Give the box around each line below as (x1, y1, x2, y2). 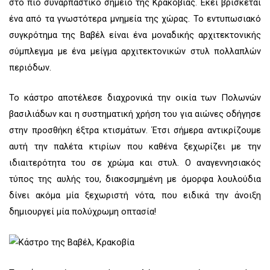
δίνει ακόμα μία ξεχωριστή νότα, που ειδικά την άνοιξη (9, 190, 261, 201)
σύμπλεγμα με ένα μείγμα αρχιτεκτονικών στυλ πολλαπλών (9, 45, 261, 57)
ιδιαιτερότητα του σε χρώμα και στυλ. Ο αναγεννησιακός (9, 157, 261, 169)
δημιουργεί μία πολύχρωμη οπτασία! (9, 206, 156, 218)
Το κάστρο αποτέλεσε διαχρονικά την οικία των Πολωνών (9, 92, 261, 104)
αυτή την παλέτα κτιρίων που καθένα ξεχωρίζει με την (9, 141, 261, 152)
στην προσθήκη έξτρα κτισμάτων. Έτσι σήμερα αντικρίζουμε (9, 125, 261, 136)
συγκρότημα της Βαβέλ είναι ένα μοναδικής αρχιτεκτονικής (9, 29, 261, 40)
